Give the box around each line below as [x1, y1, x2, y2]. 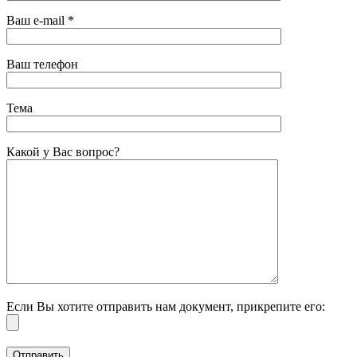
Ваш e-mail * [6, 14, 74, 28]
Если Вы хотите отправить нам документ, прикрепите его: [6, 300, 325, 314]
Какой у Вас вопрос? [6, 145, 120, 159]
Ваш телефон [6, 57, 78, 72]
